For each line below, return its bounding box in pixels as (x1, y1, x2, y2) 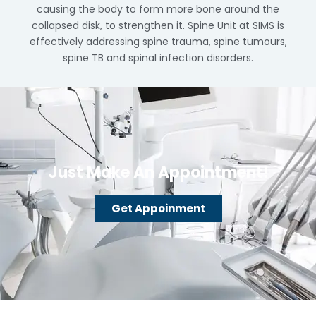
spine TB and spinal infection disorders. (63, 51, 253, 65)
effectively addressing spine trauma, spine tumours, (29, 35, 287, 49)
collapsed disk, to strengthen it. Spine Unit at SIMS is (32, 18, 284, 32)
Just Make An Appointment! (47, 162, 269, 183)
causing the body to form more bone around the (37, 2, 279, 16)
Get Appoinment (111, 201, 205, 216)
